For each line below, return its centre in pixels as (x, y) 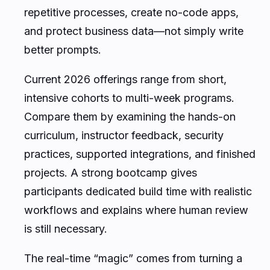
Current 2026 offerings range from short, (125, 79)
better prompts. (63, 49)
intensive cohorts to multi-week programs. (129, 98)
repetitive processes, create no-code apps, (131, 12)
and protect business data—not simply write (134, 31)
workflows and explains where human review (136, 210)
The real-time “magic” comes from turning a (133, 258)
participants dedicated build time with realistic (138, 191)
